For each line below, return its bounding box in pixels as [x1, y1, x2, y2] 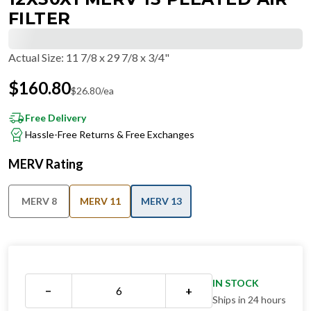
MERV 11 [79, 195, 121, 207]
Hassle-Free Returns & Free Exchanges [25, 128, 194, 140]
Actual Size [8, 51, 61, 64]
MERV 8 [21, 195, 57, 207]
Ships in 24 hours [212, 294, 286, 305]
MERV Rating [8, 156, 83, 171]
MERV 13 [140, 195, 182, 207]
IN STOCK [212, 277, 259, 289]
